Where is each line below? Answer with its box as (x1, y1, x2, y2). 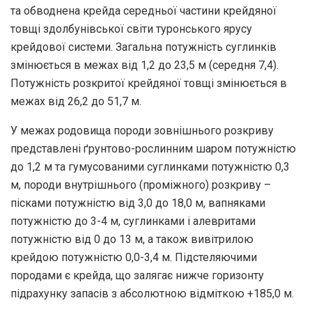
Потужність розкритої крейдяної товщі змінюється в (10, 76, 287, 90)
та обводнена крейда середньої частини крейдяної (10, 3, 276, 17)
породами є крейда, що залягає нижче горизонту (10, 268, 264, 282)
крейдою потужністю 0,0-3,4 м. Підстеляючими (10, 250, 257, 264)
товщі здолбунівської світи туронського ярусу (10, 22, 252, 36)
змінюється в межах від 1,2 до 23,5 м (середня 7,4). (10, 58, 279, 72)
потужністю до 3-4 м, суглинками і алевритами (10, 214, 256, 228)
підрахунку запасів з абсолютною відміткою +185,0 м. (10, 286, 294, 300)
